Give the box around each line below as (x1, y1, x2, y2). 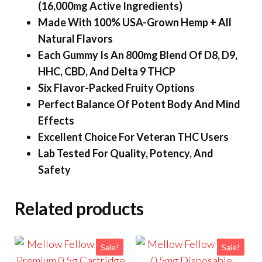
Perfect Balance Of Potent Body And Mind (38, 97, 240, 111)
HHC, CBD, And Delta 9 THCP (38, 64, 175, 78)
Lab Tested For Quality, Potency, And (38, 146, 213, 160)
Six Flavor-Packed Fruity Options (38, 81, 195, 94)
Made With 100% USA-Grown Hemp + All (38, 15, 232, 29)
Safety (38, 163, 71, 176)
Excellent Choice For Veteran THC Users (38, 130, 229, 143)
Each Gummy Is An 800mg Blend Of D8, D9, (38, 48, 237, 61)
